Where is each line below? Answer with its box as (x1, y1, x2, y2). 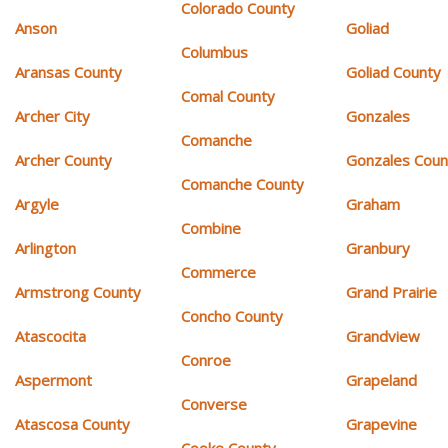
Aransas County (15, 61, 122, 82)
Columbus (180, 41, 248, 62)
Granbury (346, 237, 411, 258)
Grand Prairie (346, 281, 438, 302)
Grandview (346, 325, 421, 346)
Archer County (15, 149, 112, 170)
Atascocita (15, 325, 86, 346)
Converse (180, 393, 247, 414)
